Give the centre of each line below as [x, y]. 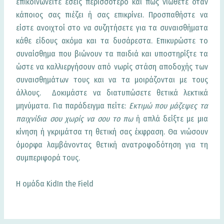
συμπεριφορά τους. [48, 158]
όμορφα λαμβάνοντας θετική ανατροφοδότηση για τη [112, 145]
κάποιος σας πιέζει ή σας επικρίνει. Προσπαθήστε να [112, 15]
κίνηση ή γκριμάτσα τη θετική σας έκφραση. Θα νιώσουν [112, 132]
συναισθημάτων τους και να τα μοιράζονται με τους [112, 80]
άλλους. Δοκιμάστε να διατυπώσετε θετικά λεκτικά [112, 93]
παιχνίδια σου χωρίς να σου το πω [75, 119]
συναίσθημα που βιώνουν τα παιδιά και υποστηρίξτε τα [112, 54]
